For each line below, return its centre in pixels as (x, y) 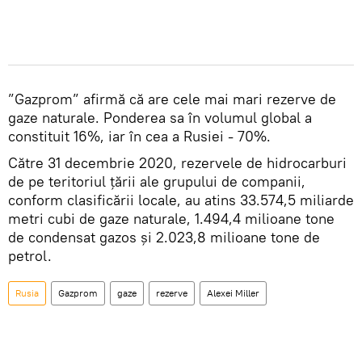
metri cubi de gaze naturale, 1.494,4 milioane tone (171, 219)
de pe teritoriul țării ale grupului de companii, (157, 182)
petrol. (30, 256)
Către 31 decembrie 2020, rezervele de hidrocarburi (177, 163)
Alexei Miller (233, 293)
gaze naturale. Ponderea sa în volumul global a (160, 118)
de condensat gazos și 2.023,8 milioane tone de (164, 238)
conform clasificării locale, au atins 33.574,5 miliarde (181, 200)
